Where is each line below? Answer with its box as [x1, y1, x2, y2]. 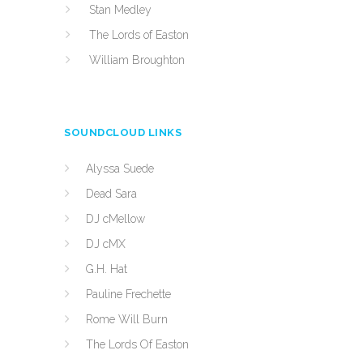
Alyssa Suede [86, 162, 154, 175]
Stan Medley [89, 3, 152, 16]
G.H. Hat [86, 263, 127, 275]
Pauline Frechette [86, 288, 171, 301]
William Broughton [89, 53, 185, 66]
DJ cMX [86, 237, 126, 250]
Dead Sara [86, 187, 137, 200]
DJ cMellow [86, 212, 145, 225]
